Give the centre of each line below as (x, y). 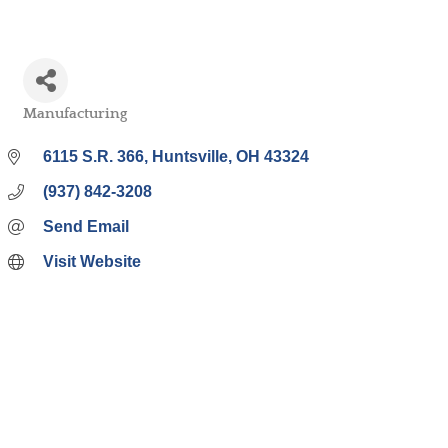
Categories (55, 126)
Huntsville (190, 156)
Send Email (86, 226)
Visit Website (92, 261)
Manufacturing (75, 113)
